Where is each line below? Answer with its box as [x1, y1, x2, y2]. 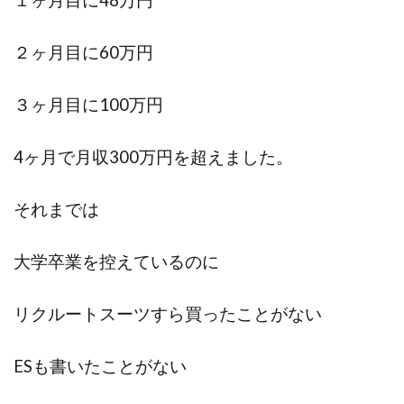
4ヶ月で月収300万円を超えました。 [14, 146, 293, 167]
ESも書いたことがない [14, 355, 187, 376]
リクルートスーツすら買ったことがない [14, 303, 322, 324]
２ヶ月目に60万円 [14, 41, 153, 62]
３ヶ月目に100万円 [14, 94, 163, 115]
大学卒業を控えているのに [14, 251, 219, 271]
